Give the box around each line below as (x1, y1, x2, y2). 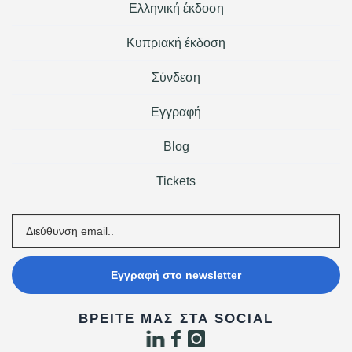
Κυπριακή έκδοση (126, 35, 225, 49)
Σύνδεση (152, 70, 200, 84)
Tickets (156, 174, 196, 188)
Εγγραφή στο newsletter (111, 268, 241, 281)
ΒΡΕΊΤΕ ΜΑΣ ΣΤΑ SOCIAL (79, 310, 273, 326)
